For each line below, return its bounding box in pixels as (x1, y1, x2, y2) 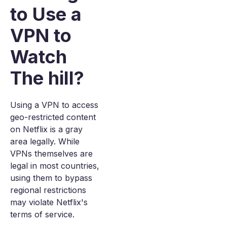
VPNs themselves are (10, 148, 93, 159)
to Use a (10, 3, 82, 25)
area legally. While (10, 136, 80, 146)
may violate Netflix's (10, 197, 88, 207)
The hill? (10, 67, 84, 89)
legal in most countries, (10, 161, 99, 171)
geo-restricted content (10, 112, 96, 122)
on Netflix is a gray (10, 124, 83, 134)
